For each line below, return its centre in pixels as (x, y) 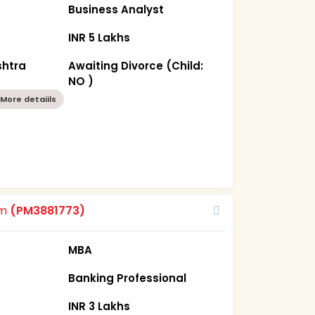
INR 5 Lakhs (99, 37)
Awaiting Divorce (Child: (136, 65)
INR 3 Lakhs (99, 306)
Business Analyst (116, 9)
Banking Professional (128, 278)
